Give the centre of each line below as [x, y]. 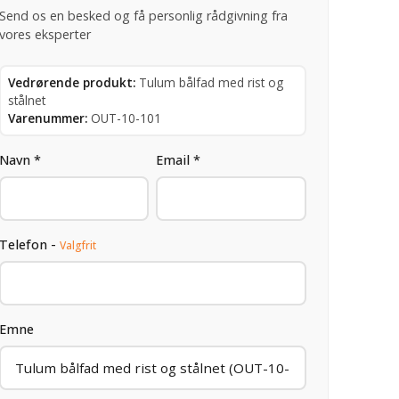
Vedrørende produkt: [71, 82]
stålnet [26, 100]
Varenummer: [47, 118]
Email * [179, 159]
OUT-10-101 [126, 118]
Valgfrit [77, 245]
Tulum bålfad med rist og [211, 82]
